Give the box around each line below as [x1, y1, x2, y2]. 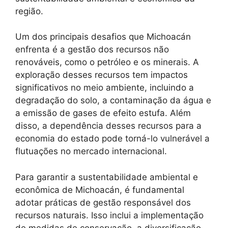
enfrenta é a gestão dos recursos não [15, 44, 169, 54]
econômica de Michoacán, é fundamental [15, 184, 184, 195]
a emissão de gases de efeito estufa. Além [15, 108, 191, 118]
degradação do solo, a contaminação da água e [15, 95, 211, 105]
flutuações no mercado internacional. [15, 146, 167, 156]
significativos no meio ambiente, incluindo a [15, 82, 194, 93]
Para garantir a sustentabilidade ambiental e [15, 172, 198, 182]
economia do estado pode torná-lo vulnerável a [15, 133, 210, 144]
